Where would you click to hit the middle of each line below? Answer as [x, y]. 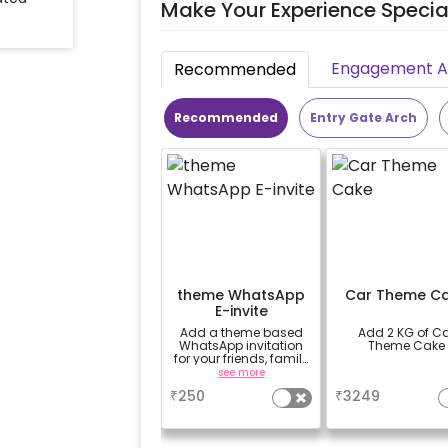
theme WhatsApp [241, 295]
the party [241, 384]
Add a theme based [241, 332]
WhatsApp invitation [241, 345]
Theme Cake [407, 345]
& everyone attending [241, 371]
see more [241, 373]
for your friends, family [241, 358]
